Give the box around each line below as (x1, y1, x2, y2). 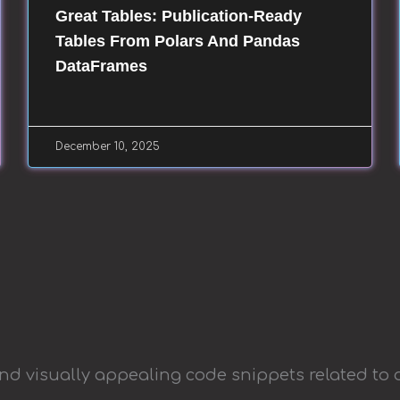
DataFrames (54, 56, 147, 75)
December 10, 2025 (54, 139, 160, 153)
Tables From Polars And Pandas (54, 31, 300, 50)
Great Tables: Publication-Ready (54, 6, 302, 25)
